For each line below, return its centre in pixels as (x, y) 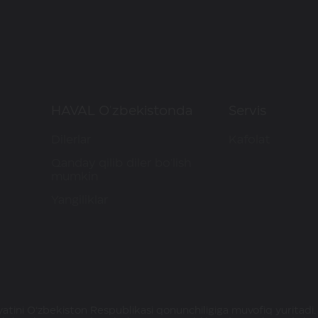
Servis (247, 112)
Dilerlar (71, 140)
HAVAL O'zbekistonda (122, 112)
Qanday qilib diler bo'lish (121, 164)
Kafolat (250, 140)
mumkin (75, 177)
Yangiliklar (79, 201)
